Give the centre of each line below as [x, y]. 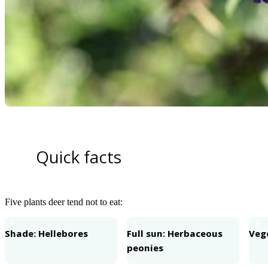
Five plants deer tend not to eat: [64, 202]
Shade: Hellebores [46, 233]
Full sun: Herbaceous [175, 233]
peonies [145, 247]
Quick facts [79, 156]
